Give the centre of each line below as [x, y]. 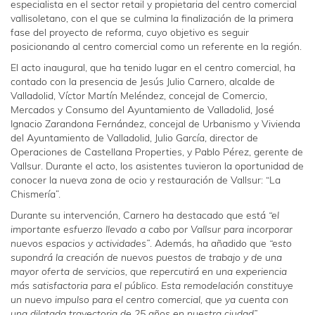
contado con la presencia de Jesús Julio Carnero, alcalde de [143, 82]
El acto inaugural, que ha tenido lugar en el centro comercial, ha [153, 68]
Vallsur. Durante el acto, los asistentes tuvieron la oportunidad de [157, 167]
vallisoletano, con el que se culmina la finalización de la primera [152, 19]
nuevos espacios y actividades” [80, 244]
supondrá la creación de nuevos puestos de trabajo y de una [146, 258]
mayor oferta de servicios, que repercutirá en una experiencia [149, 272]
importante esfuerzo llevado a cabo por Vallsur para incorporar [152, 230]
